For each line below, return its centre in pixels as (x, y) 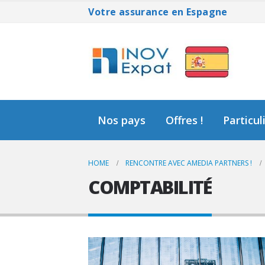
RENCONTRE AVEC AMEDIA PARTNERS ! (189, 163)
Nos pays (122, 120)
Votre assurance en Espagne (158, 12)
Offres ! (185, 120)
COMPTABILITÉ (150, 187)
